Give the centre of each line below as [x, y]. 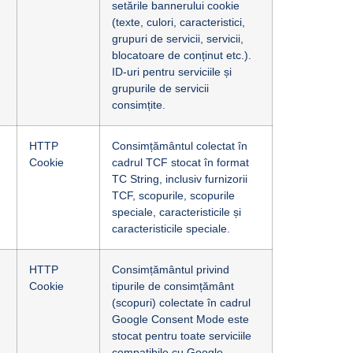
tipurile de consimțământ [173, 286]
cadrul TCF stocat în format [180, 162]
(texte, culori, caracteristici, [178, 22]
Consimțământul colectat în [180, 146]
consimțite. [139, 105]
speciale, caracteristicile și [176, 212]
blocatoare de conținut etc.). [182, 55]
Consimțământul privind [171, 269]
